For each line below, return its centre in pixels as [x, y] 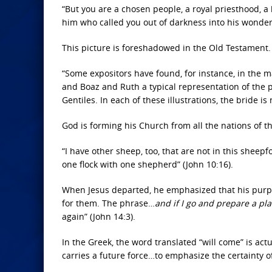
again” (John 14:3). [99, 216]
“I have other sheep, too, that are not [136, 151]
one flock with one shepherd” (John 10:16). [148, 164]
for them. [81, 203]
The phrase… [128, 203]
